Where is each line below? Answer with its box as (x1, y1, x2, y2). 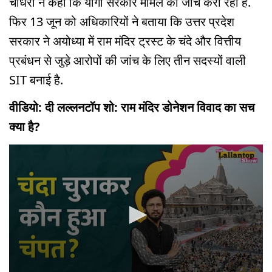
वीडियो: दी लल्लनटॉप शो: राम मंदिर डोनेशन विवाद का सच (9, 99, 254, 116)
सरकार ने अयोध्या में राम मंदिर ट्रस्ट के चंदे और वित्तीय (9, 33, 241, 50)
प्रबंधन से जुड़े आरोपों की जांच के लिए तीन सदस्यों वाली (9, 52, 246, 69)
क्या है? (9, 118, 40, 135)
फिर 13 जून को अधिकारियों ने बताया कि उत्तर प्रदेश (9, 13, 234, 30)
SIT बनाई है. (9, 72, 66, 89)
